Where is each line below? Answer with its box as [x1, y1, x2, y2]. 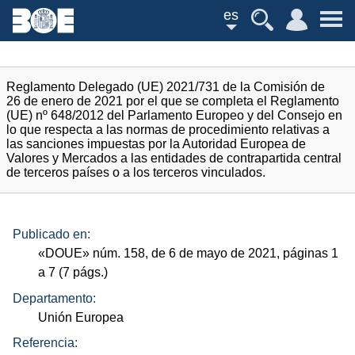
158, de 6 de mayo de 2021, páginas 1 [120, 246, 339, 261]
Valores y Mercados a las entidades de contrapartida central [6, 151, 342, 165]
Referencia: [13, 336, 78, 350]
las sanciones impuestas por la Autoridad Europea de [6, 137, 306, 151]
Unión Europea [38, 310, 124, 324]
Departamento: [13, 291, 96, 305]
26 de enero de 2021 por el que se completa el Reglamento [6, 94, 339, 108]
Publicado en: [13, 227, 90, 242]
